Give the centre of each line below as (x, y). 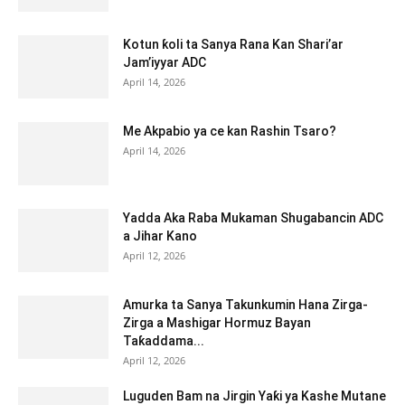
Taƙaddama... (164, 341)
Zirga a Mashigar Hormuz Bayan (217, 323)
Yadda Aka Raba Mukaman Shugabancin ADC (253, 218)
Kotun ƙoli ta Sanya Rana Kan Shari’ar (233, 45)
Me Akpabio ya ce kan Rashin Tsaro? (230, 132)
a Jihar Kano (160, 236)
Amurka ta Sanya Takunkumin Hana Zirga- (245, 305)
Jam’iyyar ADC (165, 63)
